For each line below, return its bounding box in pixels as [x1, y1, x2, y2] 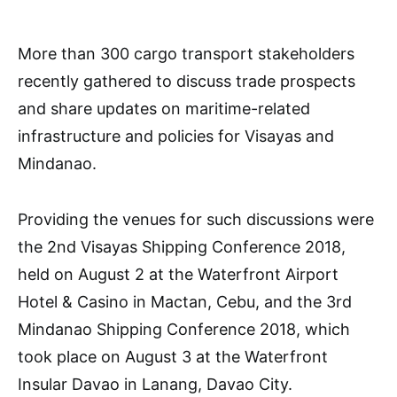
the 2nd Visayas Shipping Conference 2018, [18, 237, 346, 256]
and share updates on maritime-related [18, 98, 310, 118]
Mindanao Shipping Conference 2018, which [18, 319, 350, 339]
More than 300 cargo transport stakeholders [18, 43, 354, 63]
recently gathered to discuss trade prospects [18, 71, 355, 90]
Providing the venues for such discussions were [18, 209, 374, 229]
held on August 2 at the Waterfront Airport [18, 264, 339, 284]
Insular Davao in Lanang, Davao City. [18, 374, 292, 393]
